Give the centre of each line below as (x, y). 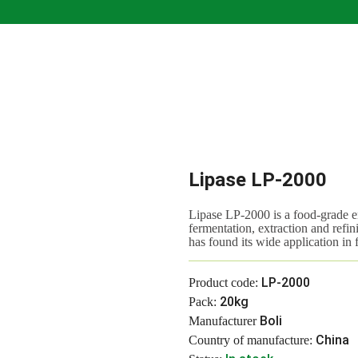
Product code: (223, 282)
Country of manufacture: (251, 340)
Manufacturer (223, 321)
